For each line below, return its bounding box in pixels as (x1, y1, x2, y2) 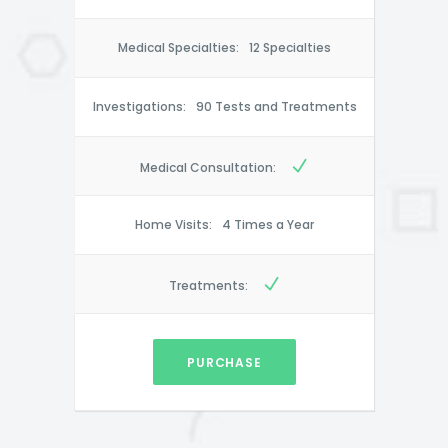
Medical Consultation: (140, 159, 276, 177)
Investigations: (92, 98, 186, 116)
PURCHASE (186, 354, 263, 372)
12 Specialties (249, 39, 331, 57)
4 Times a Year (222, 216, 314, 234)
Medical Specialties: (118, 39, 239, 57)
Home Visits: (135, 216, 212, 234)
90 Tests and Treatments (195, 98, 357, 116)
